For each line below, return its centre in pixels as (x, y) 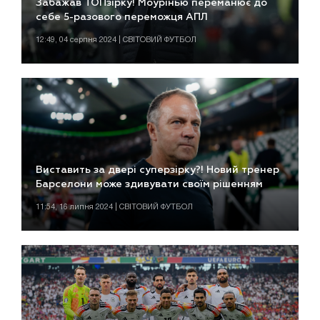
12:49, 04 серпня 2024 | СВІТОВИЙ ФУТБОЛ (116, 40)
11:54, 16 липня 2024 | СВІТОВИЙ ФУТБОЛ (114, 207)
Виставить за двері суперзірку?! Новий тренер (157, 170)
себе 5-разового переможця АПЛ (122, 17)
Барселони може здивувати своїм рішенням (149, 184)
